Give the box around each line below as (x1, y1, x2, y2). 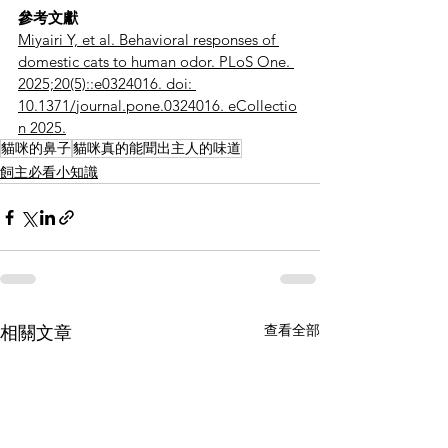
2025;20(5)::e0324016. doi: (18, 74, 196, 94)
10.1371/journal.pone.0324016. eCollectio (18, 96, 297, 116)
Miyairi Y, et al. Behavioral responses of (18, 30, 279, 50)
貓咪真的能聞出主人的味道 (73, 139, 241, 158)
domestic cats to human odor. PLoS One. (18, 52, 294, 72)
